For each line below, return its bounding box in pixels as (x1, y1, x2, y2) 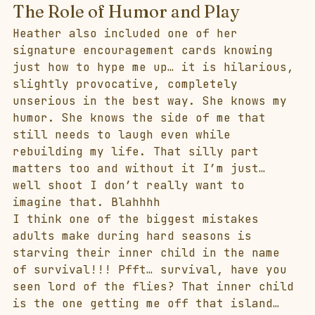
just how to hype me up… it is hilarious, (13, 60, 301, 75)
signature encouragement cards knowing (13, 43, 280, 58)
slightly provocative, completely (13, 77, 245, 92)
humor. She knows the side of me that (13, 110, 273, 126)
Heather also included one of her (13, 26, 245, 41)
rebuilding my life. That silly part (13, 144, 266, 160)
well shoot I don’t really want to (13, 178, 252, 193)
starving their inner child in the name (13, 245, 287, 261)
